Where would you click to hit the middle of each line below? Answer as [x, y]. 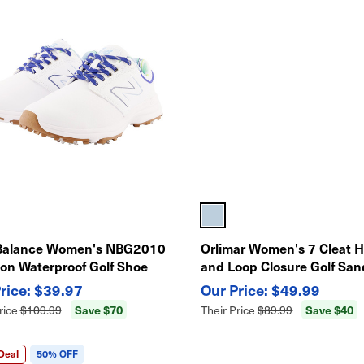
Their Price [230, 310]
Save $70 [98, 309]
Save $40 [330, 309]
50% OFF [57, 353]
